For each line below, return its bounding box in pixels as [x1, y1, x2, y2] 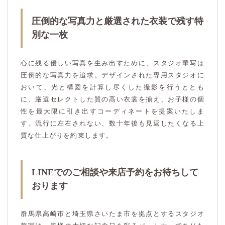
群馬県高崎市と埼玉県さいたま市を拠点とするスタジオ [21, 210, 204, 218]
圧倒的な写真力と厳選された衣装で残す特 [32, 16, 203, 27]
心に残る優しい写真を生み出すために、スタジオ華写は [21, 59, 204, 67]
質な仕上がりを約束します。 [21, 131, 114, 139]
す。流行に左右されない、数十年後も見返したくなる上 [21, 119, 204, 127]
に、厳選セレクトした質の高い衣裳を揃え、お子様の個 [21, 95, 204, 103]
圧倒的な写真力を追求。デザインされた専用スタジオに [21, 71, 204, 79]
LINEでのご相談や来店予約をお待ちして [32, 167, 198, 178]
